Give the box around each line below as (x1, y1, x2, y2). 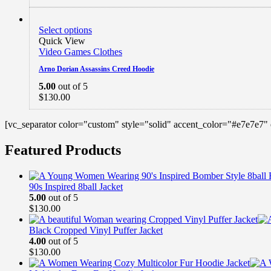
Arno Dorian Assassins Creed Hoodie (39, 64, 154, 73)
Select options (39, 24, 92, 35)
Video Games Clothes (39, 46, 122, 57)
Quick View (39, 35, 85, 46)
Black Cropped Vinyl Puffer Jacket (29, 224, 163, 235)
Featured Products (5, 142, 121, 158)
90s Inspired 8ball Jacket (29, 181, 123, 192)
